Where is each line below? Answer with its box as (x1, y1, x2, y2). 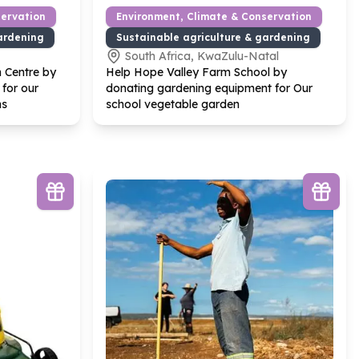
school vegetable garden (106, 97, 240, 111)
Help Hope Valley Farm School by (106, 65, 287, 79)
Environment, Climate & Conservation (116, 10, 312, 22)
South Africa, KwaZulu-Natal (125, 49, 279, 63)
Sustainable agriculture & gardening (116, 31, 310, 43)
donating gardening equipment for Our (106, 81, 313, 95)
